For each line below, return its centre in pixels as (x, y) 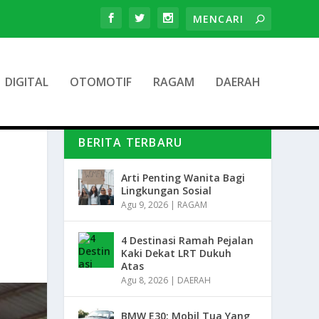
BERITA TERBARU (131, 143)
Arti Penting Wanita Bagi (183, 178)
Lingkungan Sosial (167, 191)
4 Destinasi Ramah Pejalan (188, 241)
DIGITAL (26, 82)
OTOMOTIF (100, 82)
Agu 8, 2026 (145, 281)
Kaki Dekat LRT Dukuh (177, 253)
